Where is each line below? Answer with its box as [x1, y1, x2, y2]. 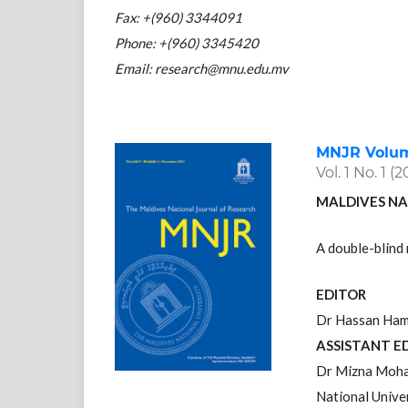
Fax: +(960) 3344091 [115, 8, 243, 25]
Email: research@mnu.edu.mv [115, 59, 290, 76]
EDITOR [316, 285, 367, 302]
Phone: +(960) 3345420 [115, 34, 260, 51]
